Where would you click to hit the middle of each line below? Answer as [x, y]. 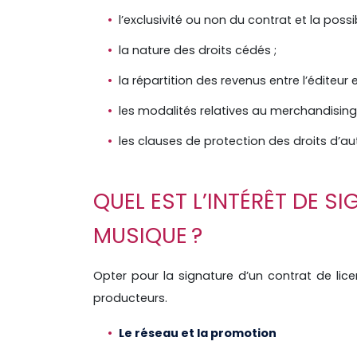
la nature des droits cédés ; [198, 51]
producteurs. [130, 298]
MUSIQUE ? [148, 236]
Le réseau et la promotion [198, 333]
